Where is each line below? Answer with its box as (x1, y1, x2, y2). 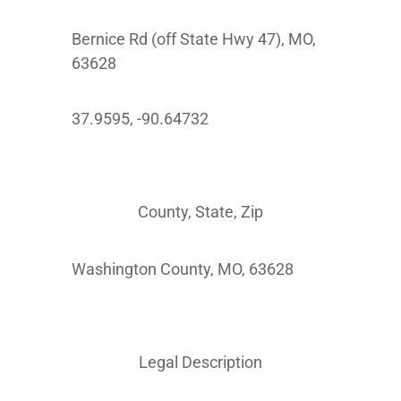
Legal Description (139, 353, 262, 371)
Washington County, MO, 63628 (72, 260, 294, 278)
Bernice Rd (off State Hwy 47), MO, (72, 30, 316, 48)
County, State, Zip (138, 202, 263, 221)
